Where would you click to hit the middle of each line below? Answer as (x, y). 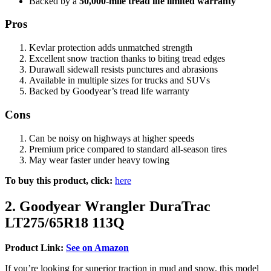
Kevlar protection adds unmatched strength (111, 48)
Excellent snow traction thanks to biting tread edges (127, 59)
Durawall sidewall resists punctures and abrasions (123, 70)
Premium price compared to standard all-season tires (128, 149)
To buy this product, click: (59, 180)
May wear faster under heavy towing (99, 160)
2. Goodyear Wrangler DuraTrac (108, 206)
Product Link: (34, 248)
